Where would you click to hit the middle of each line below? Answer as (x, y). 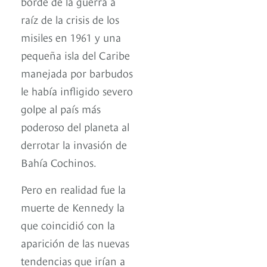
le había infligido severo (77, 91)
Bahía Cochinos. (59, 162)
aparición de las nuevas (75, 243)
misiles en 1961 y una (71, 37)
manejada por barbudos (77, 73)
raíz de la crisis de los (70, 19)
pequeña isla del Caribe (75, 55)
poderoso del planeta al (75, 126)
